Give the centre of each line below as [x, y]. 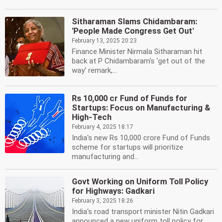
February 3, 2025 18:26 [103, 201]
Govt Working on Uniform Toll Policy [140, 182]
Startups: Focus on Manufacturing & [141, 108]
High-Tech [92, 117]
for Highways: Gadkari [113, 191]
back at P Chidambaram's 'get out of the [139, 61]
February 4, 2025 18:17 [103, 127]
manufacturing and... [105, 157]
